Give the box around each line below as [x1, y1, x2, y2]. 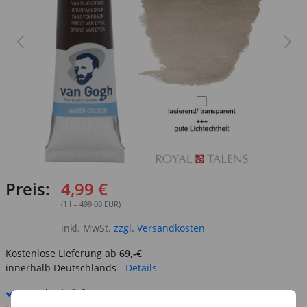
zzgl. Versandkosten [111, 221, 205, 234]
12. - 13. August [114, 286, 186, 299]
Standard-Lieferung [21, 286, 114, 299]
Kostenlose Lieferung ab [5, 247, 119, 260]
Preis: [5, 177, 50, 200]
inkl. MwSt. [61, 221, 111, 234]
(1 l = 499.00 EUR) [61, 199, 121, 209]
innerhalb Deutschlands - [5, 261, 125, 274]
